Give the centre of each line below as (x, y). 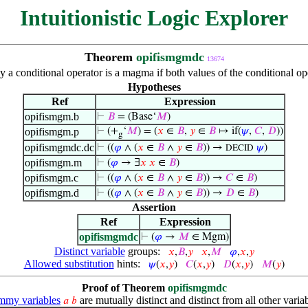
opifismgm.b (52, 117)
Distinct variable (89, 251)
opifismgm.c (52, 178)
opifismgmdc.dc (59, 147)
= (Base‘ (135, 117)
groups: (144, 251)
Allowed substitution (69, 264)
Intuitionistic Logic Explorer (154, 18)
